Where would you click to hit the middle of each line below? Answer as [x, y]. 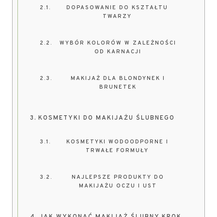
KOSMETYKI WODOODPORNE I [117, 142]
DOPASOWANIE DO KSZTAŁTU [117, 8]
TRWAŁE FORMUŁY [117, 151]
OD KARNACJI [118, 52]
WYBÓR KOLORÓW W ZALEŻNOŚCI [118, 43]
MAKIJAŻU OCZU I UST [118, 186]
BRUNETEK [118, 87]
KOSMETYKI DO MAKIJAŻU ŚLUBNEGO [106, 118]
